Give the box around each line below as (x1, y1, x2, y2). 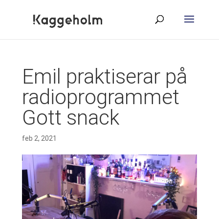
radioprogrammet (22, 85, 179, 109)
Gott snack (22, 106, 119, 130)
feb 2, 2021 (22, 134, 57, 142)
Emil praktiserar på (22, 65, 187, 88)
